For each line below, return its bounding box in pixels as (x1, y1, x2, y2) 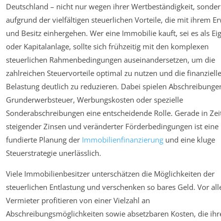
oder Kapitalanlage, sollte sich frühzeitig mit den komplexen (6, 41, 209, 52)
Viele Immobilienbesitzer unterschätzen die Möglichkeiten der (6, 169, 215, 179)
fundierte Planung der (6, 135, 82, 145)
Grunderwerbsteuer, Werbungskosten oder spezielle (6, 95, 183, 105)
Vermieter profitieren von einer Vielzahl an (6, 195, 150, 206)
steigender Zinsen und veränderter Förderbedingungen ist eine (6, 121, 219, 132)
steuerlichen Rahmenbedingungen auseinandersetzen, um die (6, 55, 215, 65)
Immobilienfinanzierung (82, 135, 163, 145)
